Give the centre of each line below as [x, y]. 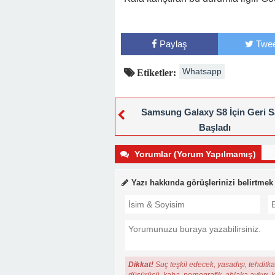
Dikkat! [141, 265]
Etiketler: [155, 72]
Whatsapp [202, 71]
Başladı [215, 127]
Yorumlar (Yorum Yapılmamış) [194, 154]
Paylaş [173, 44]
